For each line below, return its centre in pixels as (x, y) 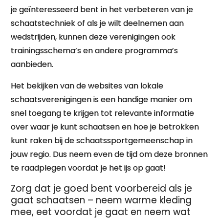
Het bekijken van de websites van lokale (87, 86)
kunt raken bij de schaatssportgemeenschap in (102, 141)
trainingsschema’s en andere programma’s (95, 51)
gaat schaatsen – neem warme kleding (101, 200)
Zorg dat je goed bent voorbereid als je (102, 188)
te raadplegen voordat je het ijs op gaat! (88, 168)
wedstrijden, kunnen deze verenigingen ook (93, 37)
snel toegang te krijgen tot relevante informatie (103, 113)
